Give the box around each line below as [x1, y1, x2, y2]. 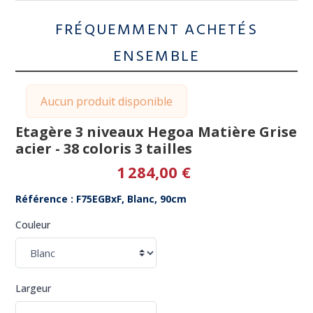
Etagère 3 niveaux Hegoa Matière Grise [15, 122, 298, 141]
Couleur [15, 217, 51, 231]
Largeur [15, 282, 52, 296]
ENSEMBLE [112, 44, 201, 69]
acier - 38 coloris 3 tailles [15, 138, 193, 158]
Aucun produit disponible [41, 93, 173, 109]
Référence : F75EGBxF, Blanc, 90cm [15, 191, 187, 205]
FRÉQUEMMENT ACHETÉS [55, 17, 258, 43]
